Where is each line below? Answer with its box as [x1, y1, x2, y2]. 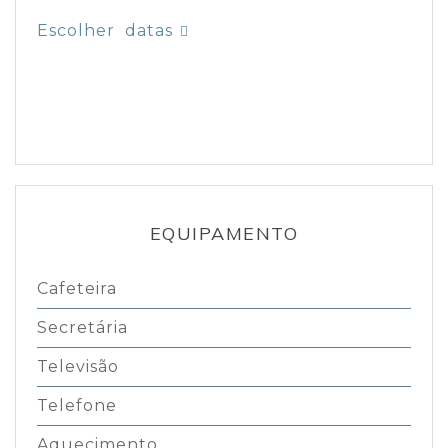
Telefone [36, 395, 117, 415]
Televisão [36, 356, 119, 376]
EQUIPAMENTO [149, 221, 299, 245]
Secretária [36, 317, 128, 337]
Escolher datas [36, 20, 173, 40]
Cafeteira [36, 278, 117, 298]
